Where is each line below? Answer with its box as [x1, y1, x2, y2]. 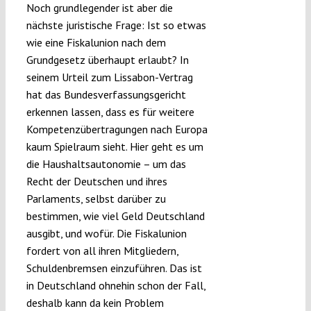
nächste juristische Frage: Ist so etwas [26, 18, 206, 33]
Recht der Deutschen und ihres [26, 174, 167, 189]
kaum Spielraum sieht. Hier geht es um [26, 140, 203, 154]
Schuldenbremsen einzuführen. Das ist [26, 261, 202, 276]
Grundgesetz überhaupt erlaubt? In [26, 53, 189, 67]
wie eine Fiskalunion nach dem [26, 35, 166, 50]
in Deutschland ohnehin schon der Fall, [26, 278, 205, 293]
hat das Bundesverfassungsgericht [26, 87, 186, 102]
